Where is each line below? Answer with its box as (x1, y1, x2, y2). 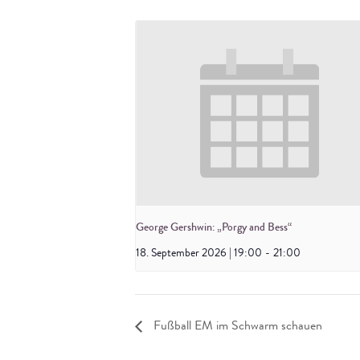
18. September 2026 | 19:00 (136, 248, 262, 260)
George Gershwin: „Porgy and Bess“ (136, 223, 292, 235)
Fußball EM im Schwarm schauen (150, 321, 322, 334)
